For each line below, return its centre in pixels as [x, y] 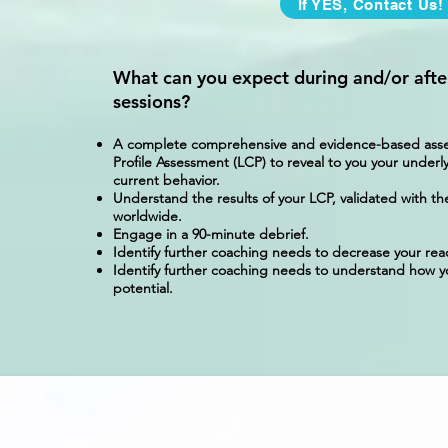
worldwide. [148, 216]
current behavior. [167, 180]
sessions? [152, 101]
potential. [143, 288]
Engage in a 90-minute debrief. [211, 234]
